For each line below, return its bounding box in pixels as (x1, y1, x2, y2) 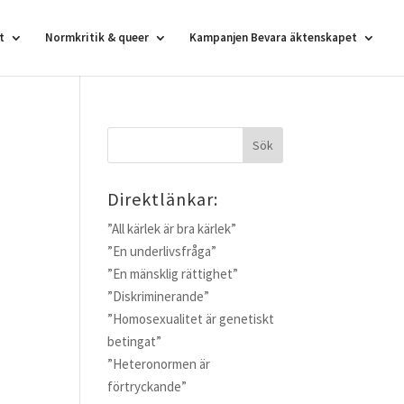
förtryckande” (107, 378, 188, 395)
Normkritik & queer (45, 30, 149, 45)
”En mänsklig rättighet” (107, 265, 239, 282)
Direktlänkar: (107, 188, 219, 210)
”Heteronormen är (107, 355, 211, 372)
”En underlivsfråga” (107, 243, 217, 260)
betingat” (107, 333, 162, 350)
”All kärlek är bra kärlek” (107, 220, 237, 237)
